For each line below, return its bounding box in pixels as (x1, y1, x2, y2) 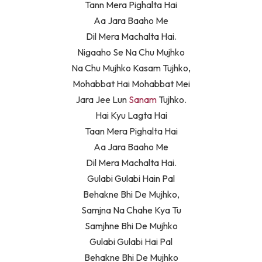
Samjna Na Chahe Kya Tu (81, 204, 181, 216)
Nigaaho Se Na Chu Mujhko (77, 46, 185, 58)
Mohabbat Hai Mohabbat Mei (72, 78, 190, 90)
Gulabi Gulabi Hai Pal (89, 236, 173, 248)
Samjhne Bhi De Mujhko (84, 220, 178, 232)
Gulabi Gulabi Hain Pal (87, 173, 175, 185)
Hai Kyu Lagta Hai (95, 109, 167, 122)
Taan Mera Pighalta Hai (84, 125, 178, 137)
